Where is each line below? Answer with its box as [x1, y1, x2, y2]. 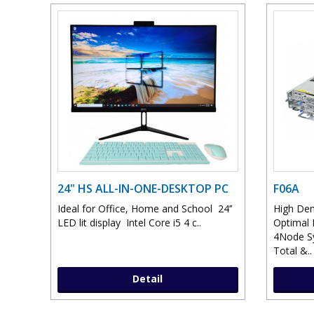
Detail [132, 272, 163, 286]
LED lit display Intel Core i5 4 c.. [57, 216, 201, 230]
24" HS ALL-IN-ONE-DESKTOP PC [57, 181, 228, 197]
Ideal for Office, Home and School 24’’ [57, 202, 232, 216]
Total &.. [273, 244, 312, 258]
